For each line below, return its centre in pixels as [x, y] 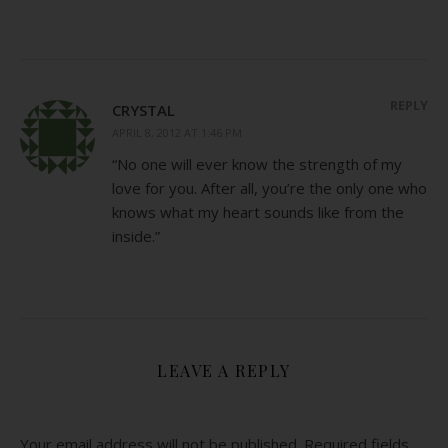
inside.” [136, 235]
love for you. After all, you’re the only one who [269, 187]
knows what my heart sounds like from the [258, 211]
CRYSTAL [143, 109]
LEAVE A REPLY [224, 370]
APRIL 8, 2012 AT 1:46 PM [177, 132]
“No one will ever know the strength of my [257, 163]
